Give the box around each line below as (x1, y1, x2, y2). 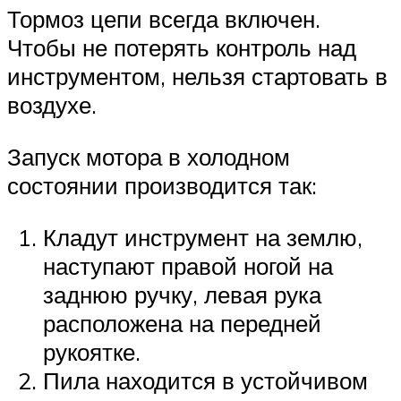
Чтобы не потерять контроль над (7, 33, 356, 63)
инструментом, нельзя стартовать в (7, 62, 388, 91)
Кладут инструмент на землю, (43, 222, 363, 252)
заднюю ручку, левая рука (43, 279, 321, 309)
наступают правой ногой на (43, 251, 333, 280)
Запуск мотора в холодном (7, 141, 290, 171)
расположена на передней (43, 308, 321, 337)
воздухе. (7, 90, 97, 120)
